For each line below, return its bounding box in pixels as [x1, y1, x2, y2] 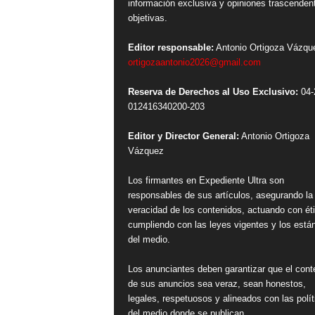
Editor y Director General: [127, 131, 239, 142]
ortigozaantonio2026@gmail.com [127, 57, 261, 68]
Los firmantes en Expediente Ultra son [127, 175, 284, 186]
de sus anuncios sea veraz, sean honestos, [127, 278, 306, 290]
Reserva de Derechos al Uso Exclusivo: [127, 86, 298, 98]
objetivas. [127, 13, 167, 24]
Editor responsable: [127, 42, 214, 53]
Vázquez [127, 146, 164, 157]
